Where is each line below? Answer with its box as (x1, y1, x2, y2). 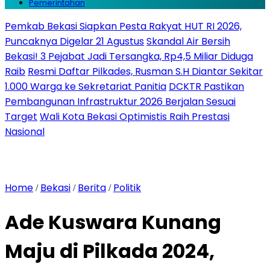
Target (5, 110, 37, 124)
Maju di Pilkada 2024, (5, 237, 215, 265)
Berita (78, 181, 106, 195)
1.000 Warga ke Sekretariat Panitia (5, 80, 166, 93)
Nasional (5, 125, 45, 139)
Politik (113, 181, 141, 195)
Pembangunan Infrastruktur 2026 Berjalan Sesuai (5, 95, 236, 108)
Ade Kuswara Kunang (5, 209, 221, 236)
